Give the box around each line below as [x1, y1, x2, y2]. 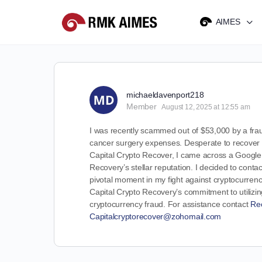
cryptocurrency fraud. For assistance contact [89, 199, 251, 209]
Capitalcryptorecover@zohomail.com [89, 212, 222, 221]
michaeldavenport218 [126, 90, 204, 99]
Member [126, 102, 157, 111]
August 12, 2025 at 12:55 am [161, 103, 250, 111]
